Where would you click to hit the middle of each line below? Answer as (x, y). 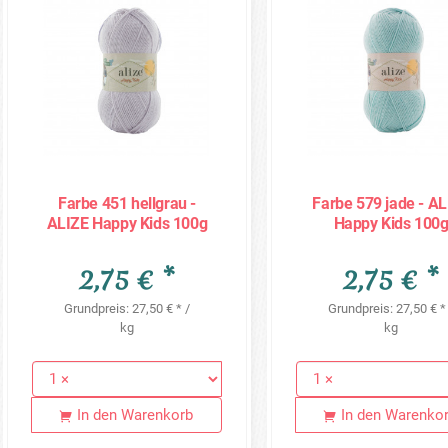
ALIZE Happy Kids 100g (127, 224)
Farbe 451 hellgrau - (127, 204)
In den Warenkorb (135, 415)
